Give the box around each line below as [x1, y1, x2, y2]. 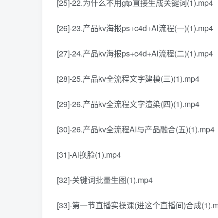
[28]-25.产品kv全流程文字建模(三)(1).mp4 [57, 73, 200, 85]
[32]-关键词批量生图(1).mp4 [57, 174, 153, 186]
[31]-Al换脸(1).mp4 [57, 149, 121, 161]
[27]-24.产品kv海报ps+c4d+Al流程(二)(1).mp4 [57, 48, 213, 59]
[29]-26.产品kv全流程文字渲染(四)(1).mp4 [57, 98, 200, 110]
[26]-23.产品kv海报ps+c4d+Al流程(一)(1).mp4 [57, 22, 213, 34]
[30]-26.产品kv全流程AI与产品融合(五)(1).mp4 [57, 124, 215, 135]
